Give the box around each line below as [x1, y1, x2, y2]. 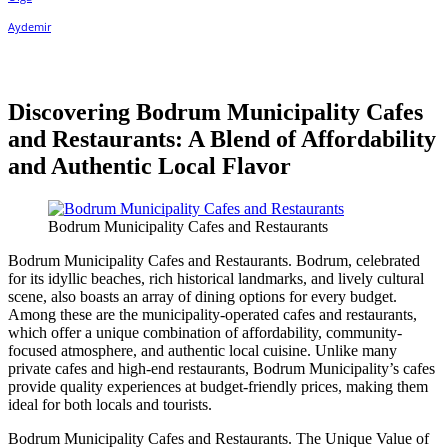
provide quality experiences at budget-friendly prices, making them [8, 377, 428, 395]
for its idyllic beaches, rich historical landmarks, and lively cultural [8, 269, 424, 287]
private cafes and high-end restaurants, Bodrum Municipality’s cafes [8, 359, 435, 377]
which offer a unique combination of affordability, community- [8, 323, 402, 341]
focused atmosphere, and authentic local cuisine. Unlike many [8, 341, 397, 359]
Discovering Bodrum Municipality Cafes [8, 98, 423, 125]
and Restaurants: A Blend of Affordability [8, 125, 436, 152]
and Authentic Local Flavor [8, 152, 291, 179]
